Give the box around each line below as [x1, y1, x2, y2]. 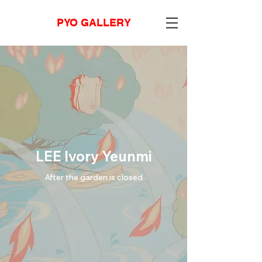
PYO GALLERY [56, 16, 131, 29]
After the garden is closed [44, 172, 143, 182]
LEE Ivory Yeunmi [35, 147, 152, 165]
